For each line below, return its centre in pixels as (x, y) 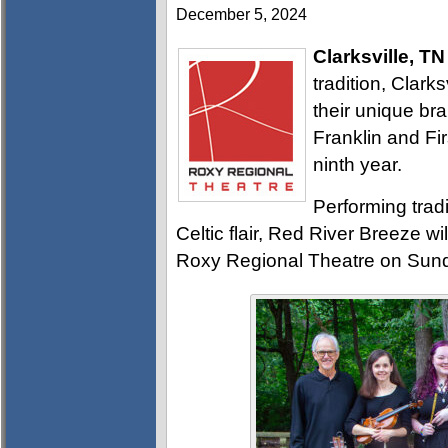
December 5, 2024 (241, 14)
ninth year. (357, 164)
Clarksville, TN (379, 56)
